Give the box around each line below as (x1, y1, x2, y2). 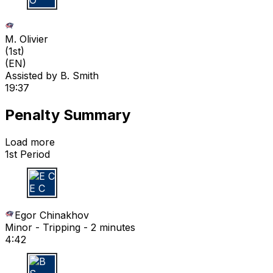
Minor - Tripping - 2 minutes (5, 221, 135, 233)
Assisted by (5, 69, 60, 82)
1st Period (5, 147, 50, 160)
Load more (5, 135, 55, 148)
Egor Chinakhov (15, 208, 89, 221)
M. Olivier (5, 32, 48, 45)
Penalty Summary (5, 105, 130, 124)
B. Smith (60, 69, 99, 82)
